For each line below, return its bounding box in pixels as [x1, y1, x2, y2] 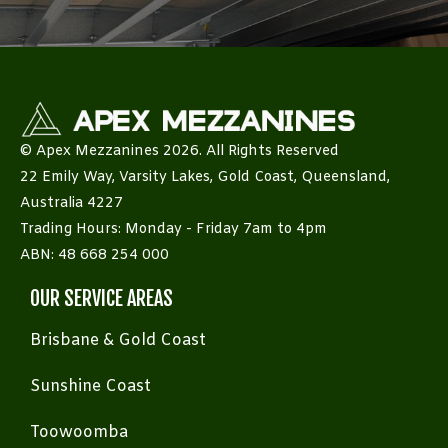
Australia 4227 [20, 193, 123, 213]
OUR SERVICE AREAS [30, 285, 173, 311]
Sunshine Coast [30, 375, 151, 397]
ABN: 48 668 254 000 [20, 245, 169, 265]
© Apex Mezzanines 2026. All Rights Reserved [20, 141, 339, 161]
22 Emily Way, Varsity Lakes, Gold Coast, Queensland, [20, 167, 390, 187]
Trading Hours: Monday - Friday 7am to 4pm [20, 219, 327, 239]
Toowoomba [30, 421, 128, 443]
